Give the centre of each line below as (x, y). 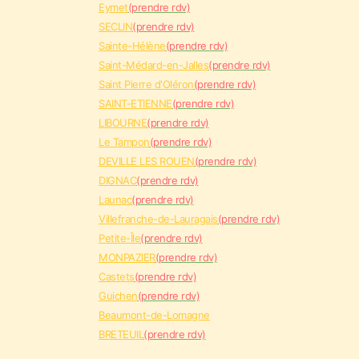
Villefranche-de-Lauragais (158, 219)
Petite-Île (119, 238)
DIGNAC (117, 180)
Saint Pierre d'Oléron (146, 84)
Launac (115, 200)
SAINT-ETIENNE (135, 103)
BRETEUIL (121, 334)
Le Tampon (124, 142)
